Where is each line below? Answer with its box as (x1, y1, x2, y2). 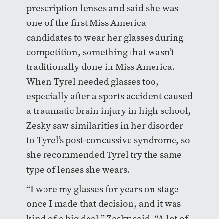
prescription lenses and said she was (26, 1, 178, 14)
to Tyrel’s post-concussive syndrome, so (26, 133, 190, 146)
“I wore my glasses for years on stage (26, 182, 179, 195)
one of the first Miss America (26, 16, 146, 29)
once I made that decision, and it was (26, 197, 181, 210)
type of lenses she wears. (26, 163, 130, 175)
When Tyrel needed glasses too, (26, 75, 159, 88)
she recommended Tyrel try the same (26, 148, 182, 161)
